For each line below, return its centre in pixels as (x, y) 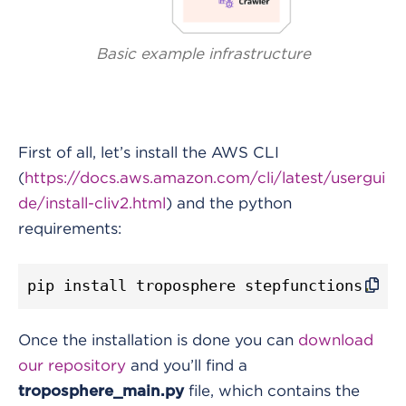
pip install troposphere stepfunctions (195, 285)
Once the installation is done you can (158, 339)
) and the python (229, 203)
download (336, 339)
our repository (72, 365)
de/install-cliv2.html (92, 203)
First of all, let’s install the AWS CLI (149, 152)
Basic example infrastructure (203, 53)
